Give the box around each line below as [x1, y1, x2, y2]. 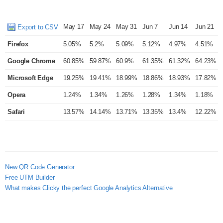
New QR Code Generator [5, 163, 75, 171]
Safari [7, 108, 25, 115]
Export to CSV [15, 23, 58, 31]
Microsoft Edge [7, 74, 53, 82]
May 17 [63, 23, 84, 30]
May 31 [115, 23, 137, 30]
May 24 [89, 23, 111, 30]
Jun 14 [168, 23, 188, 30]
